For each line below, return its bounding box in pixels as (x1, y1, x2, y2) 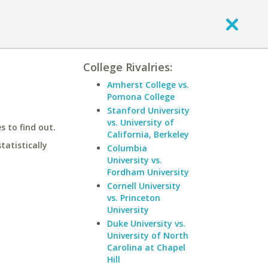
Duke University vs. (107, 218, 185, 229)
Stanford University (107, 105, 190, 116)
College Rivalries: (83, 60, 172, 74)
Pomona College (107, 91, 175, 102)
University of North (107, 230, 188, 241)
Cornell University (107, 180, 181, 191)
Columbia (107, 142, 147, 154)
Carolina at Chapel (107, 242, 185, 253)
